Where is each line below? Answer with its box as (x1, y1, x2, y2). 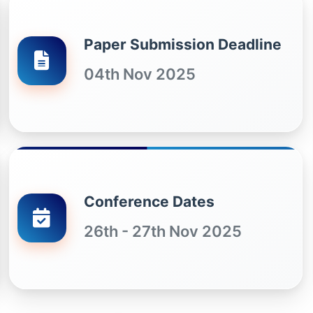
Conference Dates (83, 192, 214, 210)
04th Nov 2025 (83, 64, 196, 83)
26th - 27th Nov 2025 (83, 221, 242, 240)
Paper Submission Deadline (83, 35, 282, 53)
